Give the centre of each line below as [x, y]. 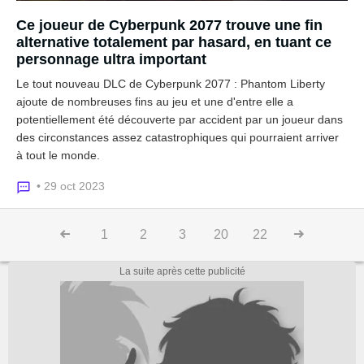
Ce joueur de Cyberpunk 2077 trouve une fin [169, 25]
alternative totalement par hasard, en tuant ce [174, 42]
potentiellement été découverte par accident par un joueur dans [180, 119]
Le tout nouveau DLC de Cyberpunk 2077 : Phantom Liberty [171, 84]
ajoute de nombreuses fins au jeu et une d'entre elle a [155, 102]
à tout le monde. [58, 155]
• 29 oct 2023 [71, 186]
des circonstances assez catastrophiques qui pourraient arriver [178, 137]
